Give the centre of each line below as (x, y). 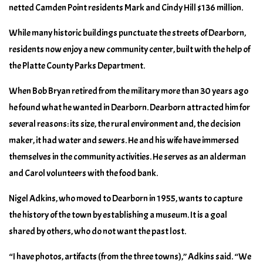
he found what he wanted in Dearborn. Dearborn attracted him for (129, 107)
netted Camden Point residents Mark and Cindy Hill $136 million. (126, 7)
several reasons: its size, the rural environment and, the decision (125, 124)
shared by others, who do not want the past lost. (97, 231)
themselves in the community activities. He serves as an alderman (127, 156)
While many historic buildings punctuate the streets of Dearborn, (127, 33)
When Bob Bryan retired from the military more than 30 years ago (129, 91)
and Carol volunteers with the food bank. (83, 173)
